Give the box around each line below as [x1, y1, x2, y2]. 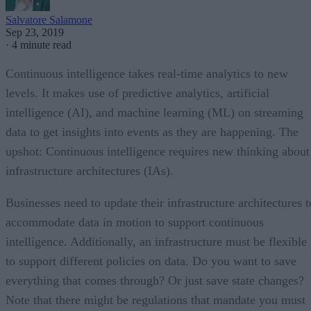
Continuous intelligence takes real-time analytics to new [6, 66, 288, 81]
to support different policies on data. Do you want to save [6, 253, 296, 268]
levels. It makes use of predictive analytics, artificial [6, 85, 269, 100]
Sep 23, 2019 [6, 26, 64, 38]
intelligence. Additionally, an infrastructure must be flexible [6, 234, 307, 249]
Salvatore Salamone [6, 13, 92, 26]
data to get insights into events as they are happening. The [6, 124, 299, 139]
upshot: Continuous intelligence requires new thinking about [6, 144, 310, 158]
